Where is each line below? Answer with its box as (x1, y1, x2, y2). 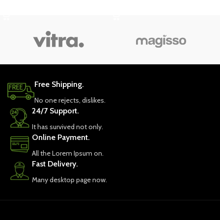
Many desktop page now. (32, 175, 107, 185)
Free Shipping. (34, 80, 84, 89)
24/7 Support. (32, 106, 79, 116)
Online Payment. (32, 133, 90, 142)
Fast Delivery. (32, 159, 78, 169)
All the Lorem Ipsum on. (32, 149, 104, 158)
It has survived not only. (32, 122, 103, 132)
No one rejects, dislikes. (34, 96, 106, 105)
